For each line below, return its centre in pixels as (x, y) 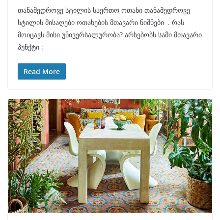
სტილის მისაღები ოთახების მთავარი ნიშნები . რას (101, 22)
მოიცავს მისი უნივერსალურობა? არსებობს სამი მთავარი (110, 34)
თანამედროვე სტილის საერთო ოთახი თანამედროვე (104, 10)
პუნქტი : (30, 47)
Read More (42, 71)
